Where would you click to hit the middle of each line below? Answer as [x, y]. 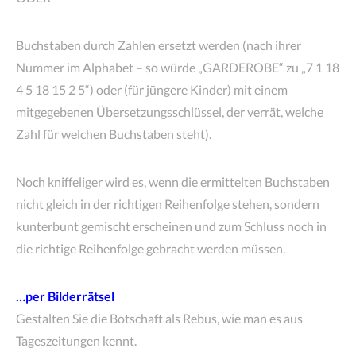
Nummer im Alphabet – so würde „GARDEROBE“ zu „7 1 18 [178, 67]
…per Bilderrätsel [65, 296]
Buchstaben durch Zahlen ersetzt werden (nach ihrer [159, 45]
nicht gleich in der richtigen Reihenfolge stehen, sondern [168, 204]
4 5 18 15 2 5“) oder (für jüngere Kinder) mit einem [152, 89]
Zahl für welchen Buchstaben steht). [114, 134]
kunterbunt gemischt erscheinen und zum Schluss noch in [171, 226]
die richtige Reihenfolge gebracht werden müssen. [151, 248]
